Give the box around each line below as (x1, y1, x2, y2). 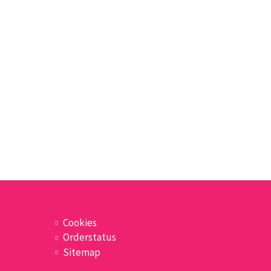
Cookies (63, 216, 97, 229)
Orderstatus (63, 230, 116, 244)
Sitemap (63, 245, 100, 259)
